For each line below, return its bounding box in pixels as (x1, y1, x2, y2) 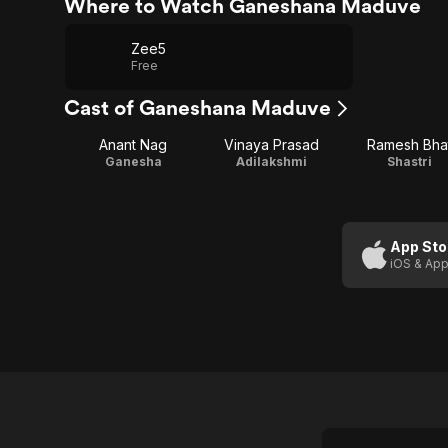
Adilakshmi (235, 154, 307, 169)
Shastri (386, 154, 432, 169)
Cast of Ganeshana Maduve (64, 95, 331, 120)
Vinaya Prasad (223, 136, 319, 153)
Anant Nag (99, 136, 167, 153)
